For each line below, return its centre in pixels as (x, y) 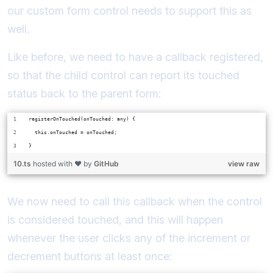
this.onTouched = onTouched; (73, 132)
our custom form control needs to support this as (129, 10)
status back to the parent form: (84, 93)
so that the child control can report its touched (123, 75)
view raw (244, 163)
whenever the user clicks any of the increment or (129, 238)
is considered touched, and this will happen (115, 219)
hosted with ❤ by (63, 163)
